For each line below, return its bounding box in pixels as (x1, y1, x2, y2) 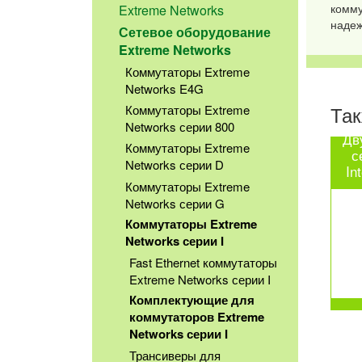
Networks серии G (124, 194, 225, 212)
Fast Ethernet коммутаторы (129, 253, 277, 271)
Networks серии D (124, 156, 224, 174)
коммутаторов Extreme (129, 307, 264, 326)
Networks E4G (124, 80, 204, 98)
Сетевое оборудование (119, 23, 271, 42)
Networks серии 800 (124, 118, 234, 136)
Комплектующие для (129, 290, 255, 309)
